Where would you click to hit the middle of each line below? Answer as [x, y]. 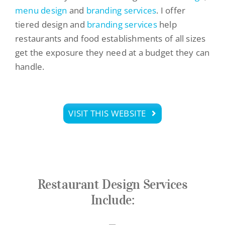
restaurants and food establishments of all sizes [110, 38]
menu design [41, 10]
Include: [113, 199]
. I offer [171, 10]
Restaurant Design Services [113, 184]
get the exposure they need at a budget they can [112, 52]
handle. [30, 66]
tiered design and [50, 24]
